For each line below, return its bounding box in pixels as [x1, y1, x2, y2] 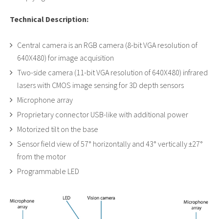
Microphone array [17, 95, 73, 105]
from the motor [17, 152, 66, 161]
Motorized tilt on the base [17, 124, 98, 134]
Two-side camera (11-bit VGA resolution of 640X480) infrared [17, 67, 208, 77]
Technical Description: [10, 14, 88, 24]
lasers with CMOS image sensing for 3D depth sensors [17, 80, 184, 90]
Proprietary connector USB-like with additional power [17, 109, 188, 119]
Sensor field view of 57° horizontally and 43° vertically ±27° [17, 139, 203, 149]
